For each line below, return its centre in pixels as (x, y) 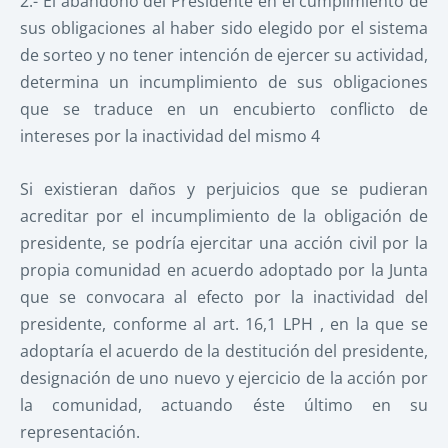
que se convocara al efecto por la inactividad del (224, 296)
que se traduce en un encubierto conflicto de (224, 109)
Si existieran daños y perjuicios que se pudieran (224, 188)
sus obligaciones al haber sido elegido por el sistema (224, 28)
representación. (80, 431)
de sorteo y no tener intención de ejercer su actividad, (224, 55)
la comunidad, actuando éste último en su (224, 404)
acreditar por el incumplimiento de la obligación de (224, 215)
